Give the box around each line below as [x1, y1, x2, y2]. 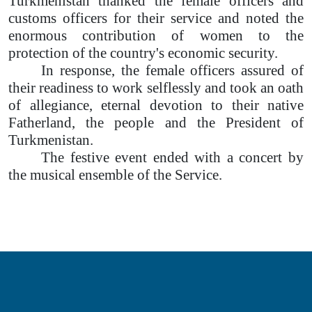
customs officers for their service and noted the [8, 9, 304, 26]
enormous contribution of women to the [8, 26, 304, 44]
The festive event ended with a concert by [41, 148, 304, 166]
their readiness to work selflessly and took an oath [8, 79, 304, 96]
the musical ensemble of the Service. [8, 166, 222, 183]
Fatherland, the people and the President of [8, 114, 304, 131]
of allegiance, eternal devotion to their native [8, 96, 304, 114]
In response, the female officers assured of [41, 61, 304, 79]
